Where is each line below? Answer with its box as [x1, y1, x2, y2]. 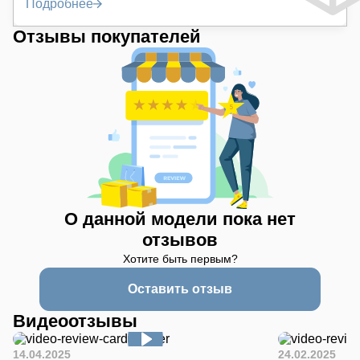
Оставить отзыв [128, 281, 232, 296]
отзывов [142, 229, 218, 250]
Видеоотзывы [13, 310, 137, 331]
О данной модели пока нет [64, 208, 296, 229]
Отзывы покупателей [13, 27, 201, 47]
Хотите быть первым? [122, 252, 238, 265]
